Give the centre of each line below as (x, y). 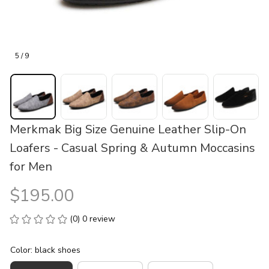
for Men (31, 167)
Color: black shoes (45, 250)
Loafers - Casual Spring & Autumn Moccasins (132, 148)
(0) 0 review (92, 219)
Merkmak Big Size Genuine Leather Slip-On (128, 130)
